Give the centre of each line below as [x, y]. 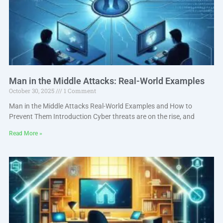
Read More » [25, 133]
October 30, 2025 [32, 91]
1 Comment [79, 91]
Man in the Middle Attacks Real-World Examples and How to [100, 106]
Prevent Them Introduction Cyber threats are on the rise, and [102, 116]
